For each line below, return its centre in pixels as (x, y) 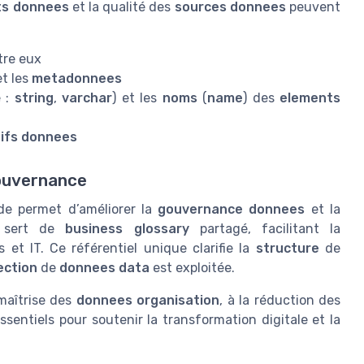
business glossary (127, 228)
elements (310, 97)
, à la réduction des (280, 300)
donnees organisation (147, 300)
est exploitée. (192, 267)
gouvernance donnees (232, 209)
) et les (137, 97)
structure (287, 248)
